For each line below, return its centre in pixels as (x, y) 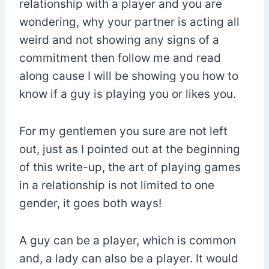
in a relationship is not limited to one (117, 185)
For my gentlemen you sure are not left (123, 131)
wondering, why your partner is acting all (129, 22)
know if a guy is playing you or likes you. (128, 94)
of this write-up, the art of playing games (130, 167)
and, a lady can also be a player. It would (129, 258)
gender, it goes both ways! (90, 203)
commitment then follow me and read (120, 58)
